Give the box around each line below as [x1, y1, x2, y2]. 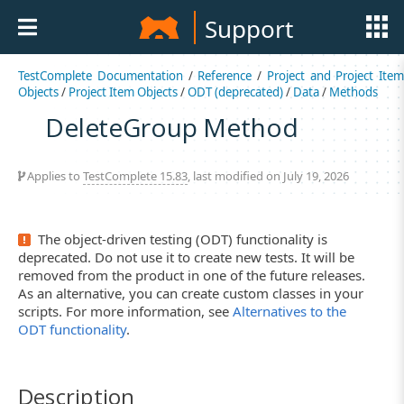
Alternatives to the [233, 301, 346, 320]
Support [204, 13, 293, 45]
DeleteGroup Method [45, 109, 298, 144]
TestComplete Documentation [18, 68, 183, 84]
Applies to [24, 167, 83, 184]
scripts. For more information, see [18, 301, 233, 320]
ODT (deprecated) [188, 84, 283, 100]
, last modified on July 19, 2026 [188, 167, 349, 184]
